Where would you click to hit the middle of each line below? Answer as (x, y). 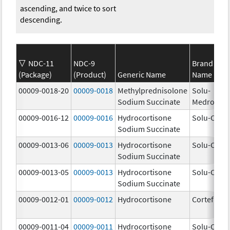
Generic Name (142, 74)
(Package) (35, 74)
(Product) (90, 74)
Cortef (203, 199)
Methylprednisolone (153, 90)
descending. (41, 19)
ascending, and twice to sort (68, 8)
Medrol (205, 101)
